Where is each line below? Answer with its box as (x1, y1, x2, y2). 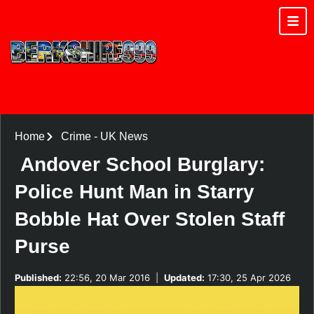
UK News (100, 130, 148, 142)
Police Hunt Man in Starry (15, 180, 254, 203)
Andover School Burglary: (20, 153, 265, 175)
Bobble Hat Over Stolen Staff (15, 207, 285, 230)
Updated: (164, 271, 205, 283)
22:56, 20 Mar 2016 (62, 271, 150, 283)
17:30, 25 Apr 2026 (205, 271, 291, 283)
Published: (15, 271, 62, 283)
